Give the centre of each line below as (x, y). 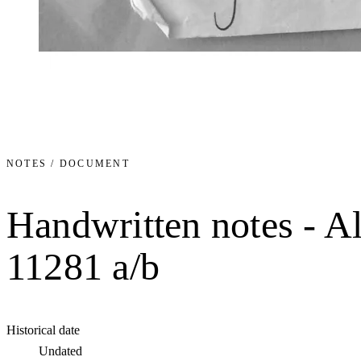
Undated (60, 351)
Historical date (43, 330)
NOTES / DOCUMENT (68, 164)
